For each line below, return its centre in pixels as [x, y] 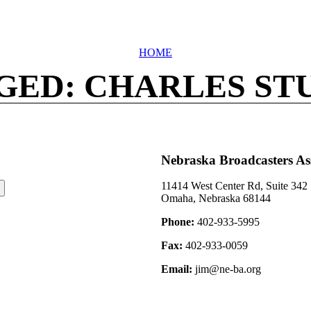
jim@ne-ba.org [227, 269]
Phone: [178, 222]
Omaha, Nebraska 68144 [216, 199]
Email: [177, 269]
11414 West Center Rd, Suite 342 [234, 186]
